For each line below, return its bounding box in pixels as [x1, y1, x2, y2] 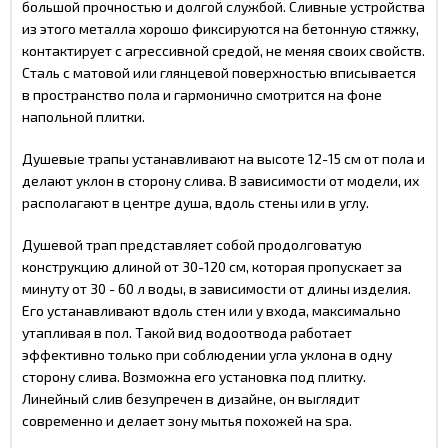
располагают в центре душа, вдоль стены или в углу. [22, 194, 369, 211]
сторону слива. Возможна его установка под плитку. [22, 368, 366, 385]
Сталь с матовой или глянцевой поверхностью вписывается [22, 64, 416, 81]
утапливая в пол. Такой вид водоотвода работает [22, 324, 352, 341]
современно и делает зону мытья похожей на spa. [22, 412, 352, 429]
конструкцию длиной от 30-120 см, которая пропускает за [22, 258, 402, 275]
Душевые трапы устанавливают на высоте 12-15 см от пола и [22, 150, 425, 167]
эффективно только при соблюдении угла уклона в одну [22, 346, 392, 363]
